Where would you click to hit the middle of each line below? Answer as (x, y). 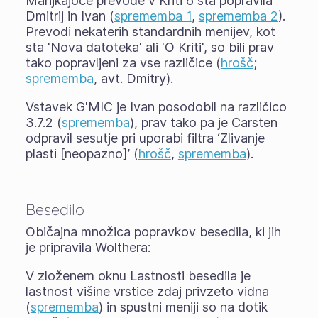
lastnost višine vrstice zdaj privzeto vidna (147, 291)
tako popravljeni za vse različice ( (123, 62)
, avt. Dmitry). (133, 78)
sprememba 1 (153, 16)
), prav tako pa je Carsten (203, 122)
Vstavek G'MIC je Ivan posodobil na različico (156, 106)
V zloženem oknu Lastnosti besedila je (138, 275)
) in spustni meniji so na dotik (183, 307)
